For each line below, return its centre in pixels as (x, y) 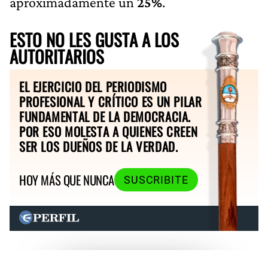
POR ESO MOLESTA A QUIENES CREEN (109, 131)
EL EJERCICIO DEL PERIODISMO (93, 86)
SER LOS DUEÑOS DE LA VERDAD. (99, 146)
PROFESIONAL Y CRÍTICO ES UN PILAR (111, 101)
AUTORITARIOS (57, 56)
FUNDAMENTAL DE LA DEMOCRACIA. (105, 116)
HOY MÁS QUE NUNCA (67, 180)
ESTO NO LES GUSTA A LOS (94, 39)
